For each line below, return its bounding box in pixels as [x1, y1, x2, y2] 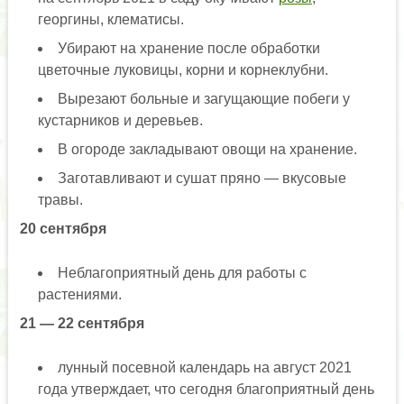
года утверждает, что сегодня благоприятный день [37, 381, 374, 398]
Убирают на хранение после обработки [57, 41, 320, 57]
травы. [37, 192, 83, 208]
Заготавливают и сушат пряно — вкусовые [57, 170, 346, 187]
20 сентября [19, 221, 106, 237]
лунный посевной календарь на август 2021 [57, 360, 352, 376]
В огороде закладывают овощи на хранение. [57, 142, 357, 158]
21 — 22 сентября [19, 316, 148, 332]
